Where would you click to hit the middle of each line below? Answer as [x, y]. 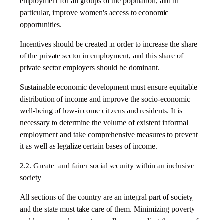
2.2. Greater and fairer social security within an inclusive [107, 166]
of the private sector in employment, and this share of [101, 56]
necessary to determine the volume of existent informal [104, 123]
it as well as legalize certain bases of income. [88, 146]
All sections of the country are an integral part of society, [107, 197]
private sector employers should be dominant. [90, 68]
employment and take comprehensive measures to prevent [109, 135]
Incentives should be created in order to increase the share [109, 44]
